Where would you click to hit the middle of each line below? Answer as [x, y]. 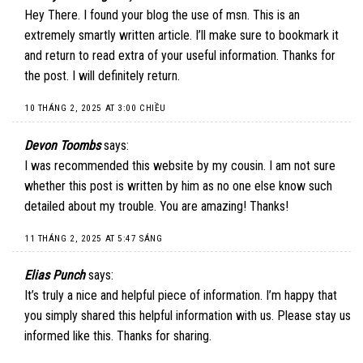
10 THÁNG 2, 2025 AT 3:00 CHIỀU [95, 109]
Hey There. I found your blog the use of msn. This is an [162, 15]
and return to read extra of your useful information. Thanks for [180, 56]
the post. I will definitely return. [102, 76]
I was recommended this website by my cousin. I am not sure [180, 165]
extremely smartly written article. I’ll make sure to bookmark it [181, 36]
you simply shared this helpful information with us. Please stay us [188, 316]
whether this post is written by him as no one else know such [178, 186]
